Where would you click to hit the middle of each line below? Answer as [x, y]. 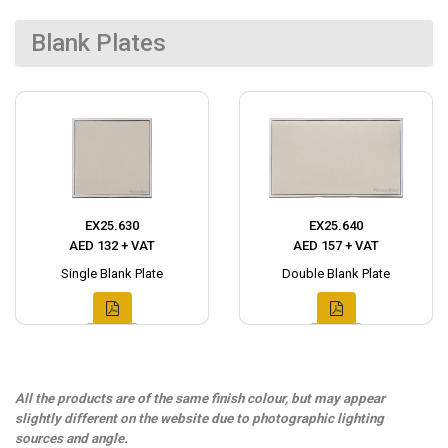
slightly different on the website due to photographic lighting [199, 419]
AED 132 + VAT [112, 246]
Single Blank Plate [112, 274]
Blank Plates [98, 43]
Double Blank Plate [336, 274]
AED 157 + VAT [336, 246]
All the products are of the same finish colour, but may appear [200, 399]
